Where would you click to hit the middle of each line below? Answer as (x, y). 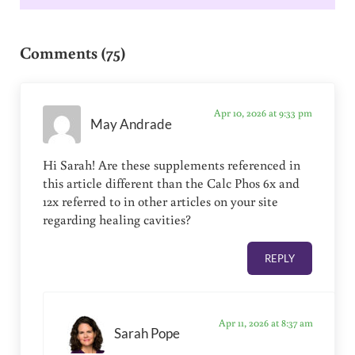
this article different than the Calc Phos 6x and (172, 183)
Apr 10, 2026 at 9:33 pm (263, 113)
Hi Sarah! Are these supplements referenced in (172, 165)
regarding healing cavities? (117, 220)
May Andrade (132, 124)
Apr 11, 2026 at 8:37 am (265, 322)
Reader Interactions (98, 23)
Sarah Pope (147, 334)
